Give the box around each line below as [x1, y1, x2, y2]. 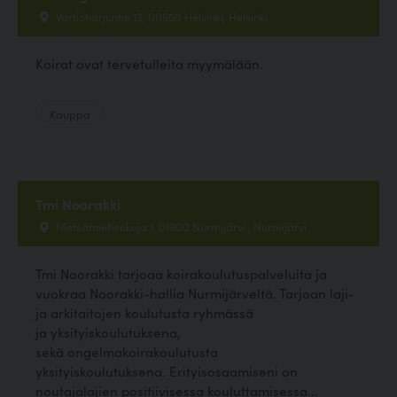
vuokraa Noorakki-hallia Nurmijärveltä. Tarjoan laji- [35, 284, 354, 302]
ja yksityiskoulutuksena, [35, 323, 181, 341]
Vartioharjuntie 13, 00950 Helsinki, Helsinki [53, 7, 268, 24]
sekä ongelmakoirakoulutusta [35, 342, 218, 361]
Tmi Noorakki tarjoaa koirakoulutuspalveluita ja [35, 264, 327, 283]
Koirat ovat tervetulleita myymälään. [35, 53, 263, 73]
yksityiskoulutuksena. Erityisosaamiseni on [35, 362, 298, 380]
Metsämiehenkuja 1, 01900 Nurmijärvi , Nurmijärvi [53, 217, 307, 234]
